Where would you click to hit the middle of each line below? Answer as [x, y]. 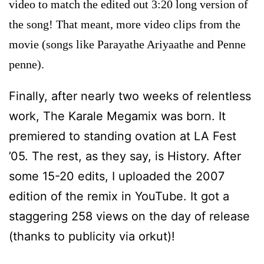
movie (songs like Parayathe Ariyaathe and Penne [127, 44]
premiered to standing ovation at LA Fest [123, 136]
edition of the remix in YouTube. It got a [119, 197]
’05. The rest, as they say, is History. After [125, 156]
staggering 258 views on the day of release [129, 217]
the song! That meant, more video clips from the [125, 24]
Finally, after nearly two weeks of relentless [130, 96]
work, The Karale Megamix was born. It [117, 116]
